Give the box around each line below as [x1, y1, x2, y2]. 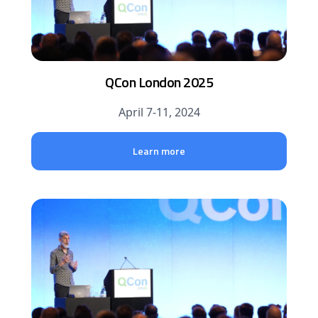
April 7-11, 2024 [118, 104, 200, 120]
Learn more [133, 143, 185, 158]
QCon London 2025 [105, 71, 213, 93]
